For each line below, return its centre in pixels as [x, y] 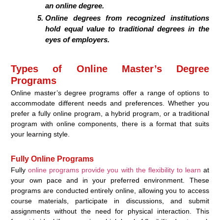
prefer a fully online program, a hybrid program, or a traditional [110, 114]
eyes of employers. [78, 40]
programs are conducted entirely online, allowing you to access [110, 191]
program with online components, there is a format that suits [110, 124]
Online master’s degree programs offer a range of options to [110, 93]
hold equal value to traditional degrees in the [127, 29]
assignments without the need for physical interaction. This [110, 211]
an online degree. [75, 6]
